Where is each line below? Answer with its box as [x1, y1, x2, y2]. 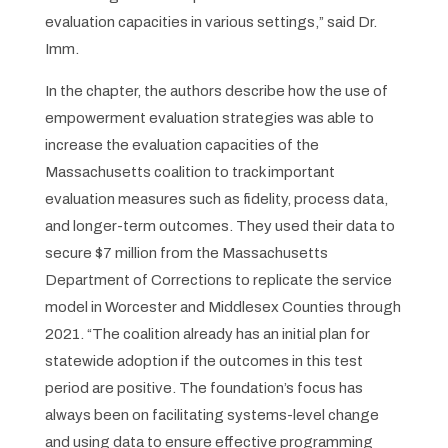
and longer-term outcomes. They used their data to [44, 218, 395, 235]
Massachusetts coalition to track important [44, 164, 335, 181]
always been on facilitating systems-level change [44, 407, 379, 424]
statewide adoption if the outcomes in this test [44, 353, 363, 370]
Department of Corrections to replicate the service [44, 272, 392, 289]
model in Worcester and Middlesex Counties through [44, 299, 401, 316]
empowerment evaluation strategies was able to [44, 110, 374, 127]
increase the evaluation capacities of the [44, 137, 319, 154]
